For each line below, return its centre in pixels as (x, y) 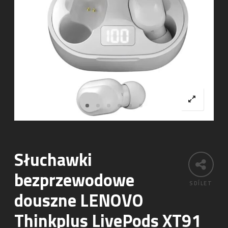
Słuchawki (53, 159)
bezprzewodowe (75, 179)
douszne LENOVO (79, 200)
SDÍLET (201, 183)
